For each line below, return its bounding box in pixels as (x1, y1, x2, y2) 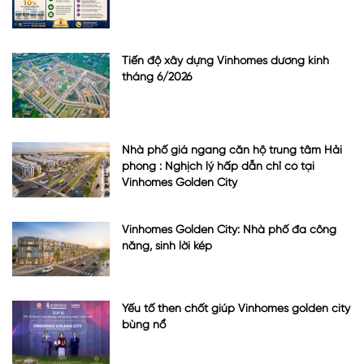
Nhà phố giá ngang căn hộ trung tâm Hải (122, 145, 342, 157)
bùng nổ (122, 319, 166, 331)
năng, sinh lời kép (122, 240, 212, 252)
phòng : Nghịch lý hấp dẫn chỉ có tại (122, 161, 314, 173)
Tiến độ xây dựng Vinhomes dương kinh (122, 55, 329, 67)
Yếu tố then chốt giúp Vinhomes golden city (122, 303, 350, 315)
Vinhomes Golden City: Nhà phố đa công (122, 223, 336, 236)
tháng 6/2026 (122, 71, 192, 83)
